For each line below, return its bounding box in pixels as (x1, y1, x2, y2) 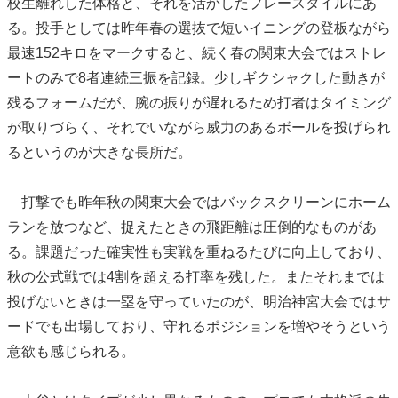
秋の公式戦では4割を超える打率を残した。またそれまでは (7, 269, 385, 284)
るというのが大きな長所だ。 (7, 145, 192, 160)
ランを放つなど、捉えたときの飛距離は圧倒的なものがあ (7, 219, 377, 235)
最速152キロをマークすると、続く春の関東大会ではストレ (7, 45, 386, 60)
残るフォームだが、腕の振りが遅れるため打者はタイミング (7, 95, 391, 110)
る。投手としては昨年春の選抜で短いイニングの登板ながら (7, 20, 391, 36)
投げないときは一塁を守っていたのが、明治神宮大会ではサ (7, 294, 391, 309)
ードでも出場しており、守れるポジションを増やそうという (7, 319, 391, 334)
